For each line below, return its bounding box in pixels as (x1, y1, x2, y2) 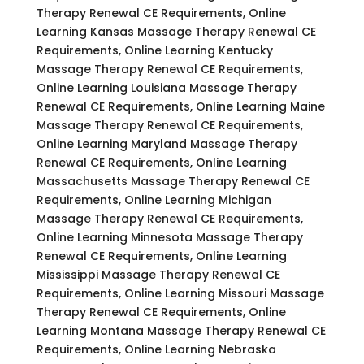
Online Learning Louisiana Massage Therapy (36, 79, 297, 96)
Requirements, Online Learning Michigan (36, 191, 271, 208)
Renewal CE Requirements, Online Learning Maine (36, 97, 325, 115)
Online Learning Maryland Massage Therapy (36, 135, 297, 152)
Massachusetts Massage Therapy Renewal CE (36, 172, 310, 189)
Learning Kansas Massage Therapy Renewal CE (36, 23, 316, 40)
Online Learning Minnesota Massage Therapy (36, 228, 303, 245)
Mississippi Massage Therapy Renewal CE (36, 266, 280, 283)
